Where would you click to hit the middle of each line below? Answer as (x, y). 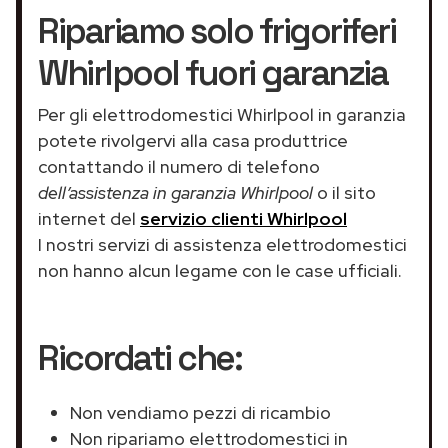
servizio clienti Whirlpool (243, 218)
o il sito (344, 192)
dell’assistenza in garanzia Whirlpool (175, 192)
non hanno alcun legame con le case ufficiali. (220, 270)
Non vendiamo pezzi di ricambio (200, 412)
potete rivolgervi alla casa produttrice (193, 140)
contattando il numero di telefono (179, 166)
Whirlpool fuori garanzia (212, 72)
